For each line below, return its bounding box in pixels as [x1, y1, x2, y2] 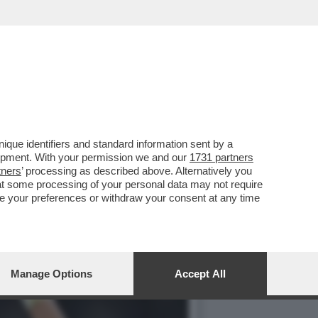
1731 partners [190, 151, 253, 163]
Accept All [175, 268, 226, 280]
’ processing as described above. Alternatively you [21, 165, 252, 177]
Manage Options [11, 268, 92, 280]
